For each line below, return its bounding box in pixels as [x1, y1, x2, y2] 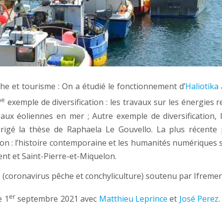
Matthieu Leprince [99, 193, 167, 205]
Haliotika [185, 81, 219, 92]
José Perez [179, 193, 219, 205]
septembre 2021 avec [15, 193, 99, 205]
